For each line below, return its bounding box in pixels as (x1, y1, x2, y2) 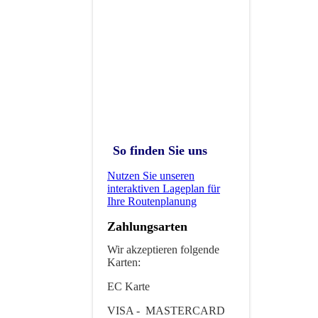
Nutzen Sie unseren (107, 170, 194, 182)
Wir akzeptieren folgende (107, 243, 219, 256)
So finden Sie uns (113, 143, 207, 158)
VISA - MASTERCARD (107, 304, 228, 317)
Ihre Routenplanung (107, 195, 197, 208)
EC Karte (107, 280, 153, 292)
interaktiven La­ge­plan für (107, 182, 220, 195)
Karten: (107, 256, 141, 268)
